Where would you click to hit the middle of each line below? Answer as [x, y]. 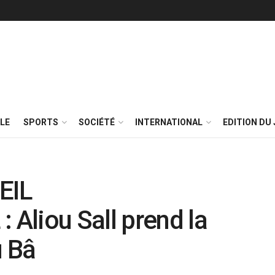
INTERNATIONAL [169, 122]
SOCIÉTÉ [97, 122]
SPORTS [41, 122]
